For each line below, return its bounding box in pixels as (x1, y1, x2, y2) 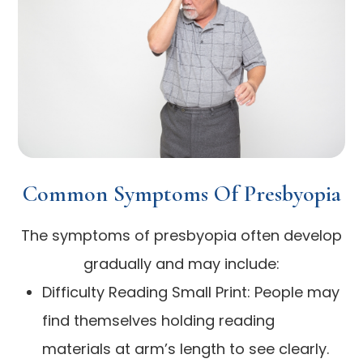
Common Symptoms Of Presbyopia (22, 179, 341, 207)
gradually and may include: (83, 253, 280, 274)
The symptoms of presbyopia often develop (21, 224, 342, 246)
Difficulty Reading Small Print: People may (42, 281, 340, 302)
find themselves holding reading (42, 310, 275, 331)
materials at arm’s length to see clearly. (42, 338, 330, 359)
